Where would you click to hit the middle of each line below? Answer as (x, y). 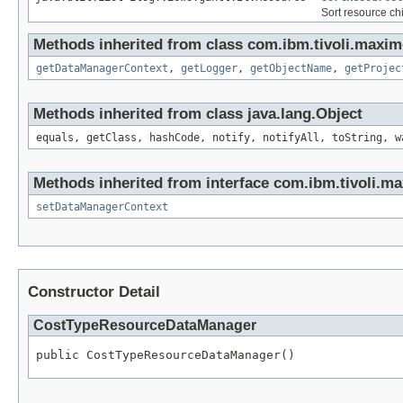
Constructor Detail (94, 292)
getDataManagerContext (102, 69)
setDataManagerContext (102, 207)
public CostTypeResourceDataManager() (166, 355)
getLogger (209, 69)
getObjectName (291, 69)
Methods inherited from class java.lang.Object (198, 114)
